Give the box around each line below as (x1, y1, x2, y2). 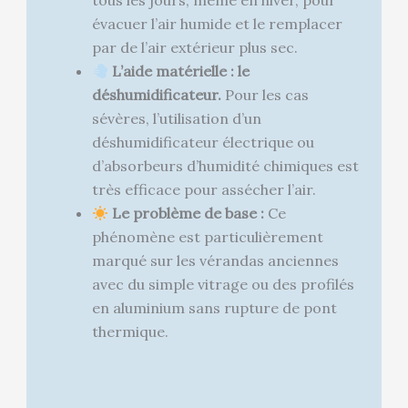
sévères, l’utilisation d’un (91, 109, 261, 128)
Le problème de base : (111, 204, 264, 223)
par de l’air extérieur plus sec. (91, 38, 298, 57)
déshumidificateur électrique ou (91, 133, 314, 152)
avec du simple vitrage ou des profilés (91, 275, 354, 294)
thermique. (91, 322, 168, 342)
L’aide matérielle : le (111, 62, 250, 81)
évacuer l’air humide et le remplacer (91, 15, 342, 34)
